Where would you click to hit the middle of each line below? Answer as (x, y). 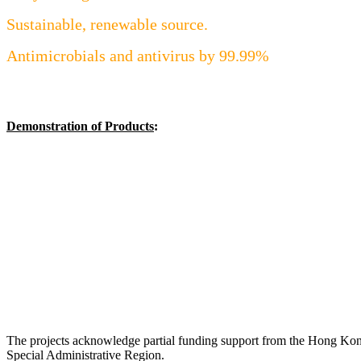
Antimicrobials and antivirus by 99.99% (138, 56)
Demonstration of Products (80, 127)
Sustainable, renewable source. (107, 25)
